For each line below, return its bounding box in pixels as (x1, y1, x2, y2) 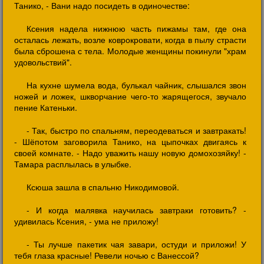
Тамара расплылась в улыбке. (14, 158, 131, 170)
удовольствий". (14, 56, 72, 68)
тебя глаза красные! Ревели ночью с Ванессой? (14, 249, 199, 261)
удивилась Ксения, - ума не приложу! (14, 215, 159, 227)
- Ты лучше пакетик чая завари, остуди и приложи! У (27, 238, 246, 250)
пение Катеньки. (14, 101, 77, 113)
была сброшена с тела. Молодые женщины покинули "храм (14, 45, 246, 57)
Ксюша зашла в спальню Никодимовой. (27, 181, 179, 193)
